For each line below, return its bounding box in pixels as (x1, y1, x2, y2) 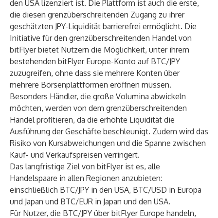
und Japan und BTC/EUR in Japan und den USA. (10, 197, 170, 206)
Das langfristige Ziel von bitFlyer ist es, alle (10, 162, 160, 171)
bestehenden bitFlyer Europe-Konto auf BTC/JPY (10, 56, 180, 66)
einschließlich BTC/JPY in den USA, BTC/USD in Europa (10, 185, 201, 195)
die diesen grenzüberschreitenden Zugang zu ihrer (10, 10, 184, 19)
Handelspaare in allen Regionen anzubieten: (10, 173, 162, 183)
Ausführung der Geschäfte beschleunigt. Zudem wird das (10, 127, 208, 136)
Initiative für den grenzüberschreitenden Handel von (10, 33, 192, 43)
